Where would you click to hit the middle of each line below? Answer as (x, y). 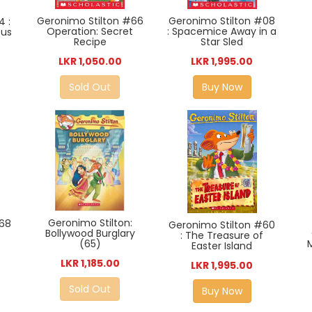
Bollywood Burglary (90, 234)
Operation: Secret (90, 32)
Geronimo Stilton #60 (222, 225)
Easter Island (222, 246)
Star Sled (222, 42)
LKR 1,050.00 (90, 62)
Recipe (90, 42)
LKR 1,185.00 (90, 264)
